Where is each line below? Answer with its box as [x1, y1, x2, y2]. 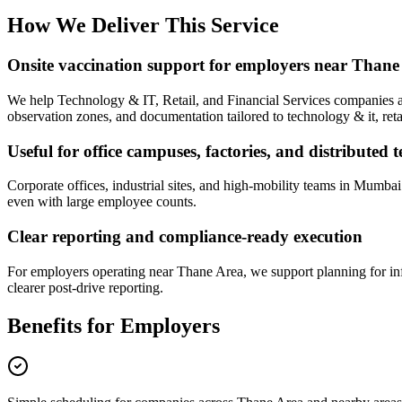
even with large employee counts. [7, 194, 197, 210]
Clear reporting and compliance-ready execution [7, 226, 363, 246]
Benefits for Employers [7, 313, 220, 337]
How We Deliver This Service [7, 13, 279, 38]
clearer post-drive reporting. [7, 279, 163, 295]
